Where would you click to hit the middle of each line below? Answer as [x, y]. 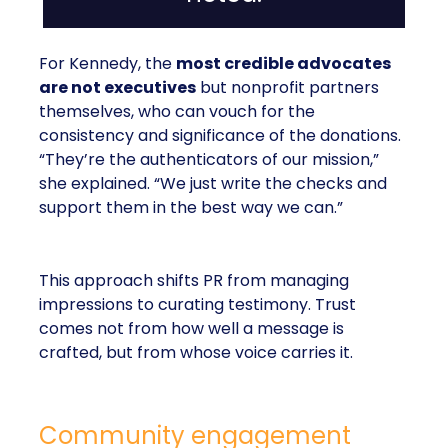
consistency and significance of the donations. [220, 135]
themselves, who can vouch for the [177, 111]
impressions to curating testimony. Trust [197, 304]
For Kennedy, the [107, 63]
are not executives [117, 87]
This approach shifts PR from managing [194, 280]
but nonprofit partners [287, 87]
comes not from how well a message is [191, 328]
